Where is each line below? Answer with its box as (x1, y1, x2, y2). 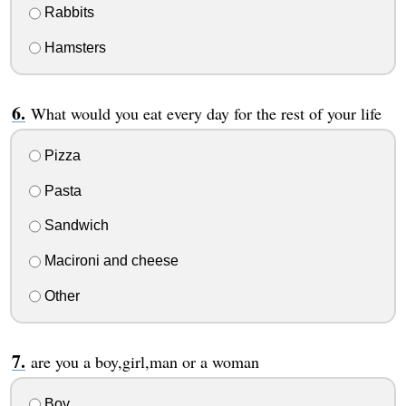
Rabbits (40, 5, 94, 21)
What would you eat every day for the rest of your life (30, 102, 382, 125)
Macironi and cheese (40, 253, 179, 269)
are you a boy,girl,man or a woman (30, 351, 259, 372)
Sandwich (40, 217, 109, 234)
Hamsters (40, 40, 106, 56)
